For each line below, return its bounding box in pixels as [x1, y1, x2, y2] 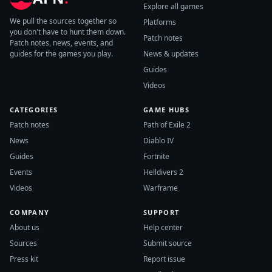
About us [10, 222, 39, 233]
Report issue [143, 253, 185, 264]
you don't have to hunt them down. [10, 26, 126, 37]
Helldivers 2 [143, 166, 183, 177]
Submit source [143, 237, 192, 248]
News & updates [143, 48, 199, 59]
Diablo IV [143, 135, 174, 146]
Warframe [143, 182, 178, 193]
